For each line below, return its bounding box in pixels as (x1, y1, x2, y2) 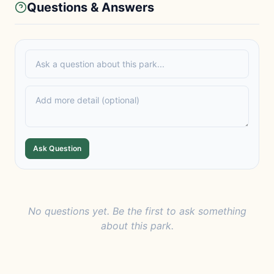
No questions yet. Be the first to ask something (28, 205, 246, 217)
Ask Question (33, 144, 82, 153)
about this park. (100, 220, 174, 232)
